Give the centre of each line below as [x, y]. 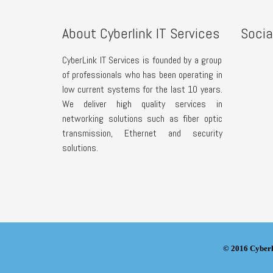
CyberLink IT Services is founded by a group [142, 60]
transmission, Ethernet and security [142, 133]
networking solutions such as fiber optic [142, 118]
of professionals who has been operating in [142, 74]
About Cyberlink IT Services [141, 33]
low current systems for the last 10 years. [142, 89]
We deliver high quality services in [142, 104]
